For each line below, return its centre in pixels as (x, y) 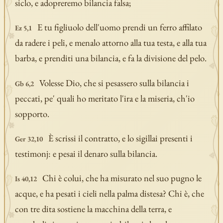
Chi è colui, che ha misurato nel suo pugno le (122, 178)
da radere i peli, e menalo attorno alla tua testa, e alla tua (111, 43)
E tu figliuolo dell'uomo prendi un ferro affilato (119, 27)
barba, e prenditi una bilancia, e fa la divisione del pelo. (111, 58)
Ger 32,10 (29, 139)
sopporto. (32, 113)
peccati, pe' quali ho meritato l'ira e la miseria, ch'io (105, 98)
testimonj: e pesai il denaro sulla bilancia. (86, 154)
